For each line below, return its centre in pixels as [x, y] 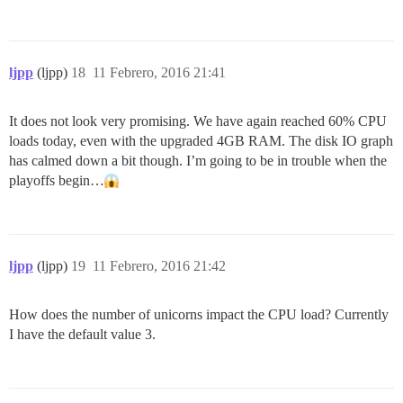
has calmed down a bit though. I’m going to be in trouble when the [198, 161]
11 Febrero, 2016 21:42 [159, 266]
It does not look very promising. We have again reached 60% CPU [198, 121]
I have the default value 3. [82, 335]
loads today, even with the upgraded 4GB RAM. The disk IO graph [201, 141]
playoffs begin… [57, 181]
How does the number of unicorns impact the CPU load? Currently [199, 315]
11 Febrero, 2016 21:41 [159, 73]
